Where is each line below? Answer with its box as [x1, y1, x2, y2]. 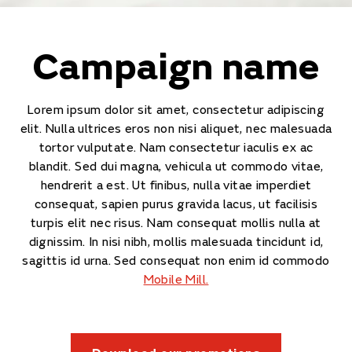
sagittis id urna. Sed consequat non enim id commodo [22, 253, 330, 269]
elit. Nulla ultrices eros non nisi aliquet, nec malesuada [20, 121, 332, 137]
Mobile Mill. [143, 272, 209, 288]
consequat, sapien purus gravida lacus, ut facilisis [34, 196, 318, 212]
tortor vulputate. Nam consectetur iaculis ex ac [38, 140, 313, 156]
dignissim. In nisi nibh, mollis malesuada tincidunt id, [28, 234, 324, 250]
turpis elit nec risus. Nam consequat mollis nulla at [31, 215, 321, 231]
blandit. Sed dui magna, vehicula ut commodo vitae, [28, 159, 324, 174]
